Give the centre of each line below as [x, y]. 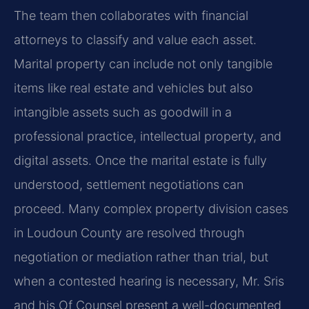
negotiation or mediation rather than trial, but [141, 257]
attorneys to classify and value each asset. [135, 39]
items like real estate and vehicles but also [133, 88]
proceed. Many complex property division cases [151, 208]
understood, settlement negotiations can [129, 184]
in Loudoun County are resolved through [129, 232]
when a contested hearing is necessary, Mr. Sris [149, 281]
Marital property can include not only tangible [143, 63]
